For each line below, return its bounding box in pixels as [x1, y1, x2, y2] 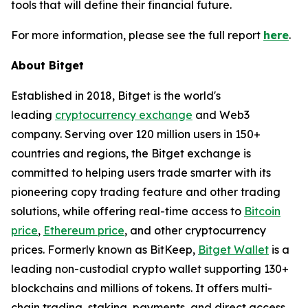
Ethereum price [43, 223, 124, 237]
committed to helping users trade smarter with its [11, 165, 271, 179]
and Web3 [192, 107, 250, 122]
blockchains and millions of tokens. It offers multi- [11, 280, 272, 295]
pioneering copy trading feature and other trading [11, 184, 280, 199]
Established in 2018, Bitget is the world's [11, 88, 221, 102]
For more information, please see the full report [11, 27, 263, 42]
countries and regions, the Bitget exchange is [11, 146, 251, 160]
